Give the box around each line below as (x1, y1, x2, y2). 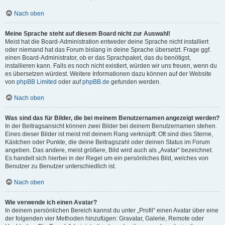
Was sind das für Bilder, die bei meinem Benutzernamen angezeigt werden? (5, 115, 219, 122)
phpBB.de (82, 78, 109, 85)
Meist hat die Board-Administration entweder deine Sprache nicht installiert (5, 38, 208, 45)
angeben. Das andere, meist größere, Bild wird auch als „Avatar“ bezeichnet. (5, 147, 213, 154)
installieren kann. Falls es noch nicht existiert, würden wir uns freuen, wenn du (5, 62, 217, 69)
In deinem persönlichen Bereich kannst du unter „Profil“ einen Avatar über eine (5, 207, 218, 214)
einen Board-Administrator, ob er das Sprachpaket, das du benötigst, (5, 54, 191, 61)
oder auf (57, 78, 82, 85)
